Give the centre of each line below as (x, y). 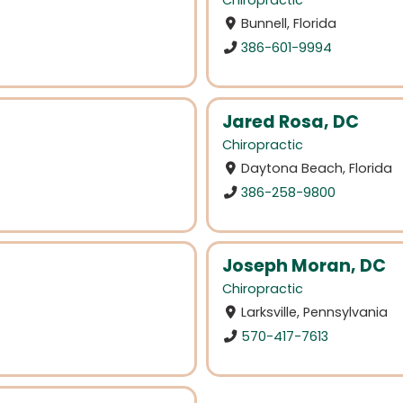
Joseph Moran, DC (304, 266)
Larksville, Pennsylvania (315, 313)
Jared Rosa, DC (291, 121)
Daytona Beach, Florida (317, 169)
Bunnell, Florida (289, 24)
